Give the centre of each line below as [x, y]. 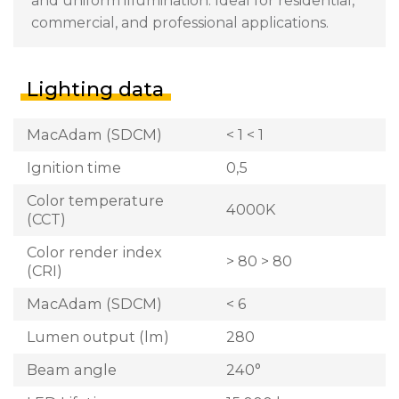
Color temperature [95, 200]
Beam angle [72, 369]
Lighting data [95, 89]
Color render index [94, 252]
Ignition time [74, 167]
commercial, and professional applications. [180, 22]
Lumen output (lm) [98, 336]
